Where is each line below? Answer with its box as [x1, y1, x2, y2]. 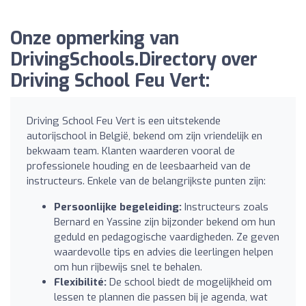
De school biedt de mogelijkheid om [107, 275, 272, 289]
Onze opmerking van [10, 26, 179, 51]
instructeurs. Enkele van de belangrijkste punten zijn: [27, 173, 266, 188]
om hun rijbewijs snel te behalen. [54, 260, 202, 274]
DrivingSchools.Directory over [10, 47, 258, 72]
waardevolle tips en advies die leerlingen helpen [54, 245, 273, 259]
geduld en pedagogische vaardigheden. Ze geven [54, 229, 279, 244]
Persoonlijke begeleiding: [54, 199, 182, 214]
